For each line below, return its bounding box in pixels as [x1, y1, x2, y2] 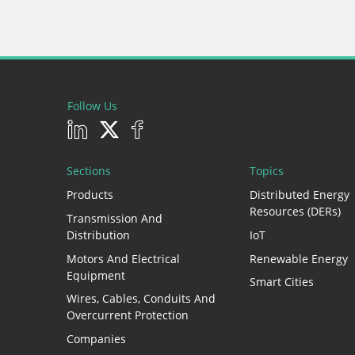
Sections [67, 162, 111, 178]
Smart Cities [249, 274, 314, 290]
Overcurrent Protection [67, 307, 189, 323]
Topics [249, 162, 284, 178]
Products [67, 187, 113, 203]
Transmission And [67, 210, 162, 226]
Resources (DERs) [249, 204, 341, 219]
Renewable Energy [249, 250, 348, 266]
